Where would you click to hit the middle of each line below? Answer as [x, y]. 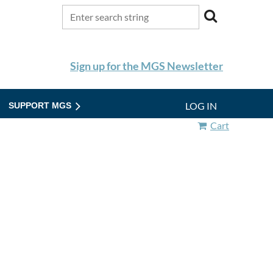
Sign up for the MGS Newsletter [147, 66]
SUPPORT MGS [40, 105]
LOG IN [201, 106]
